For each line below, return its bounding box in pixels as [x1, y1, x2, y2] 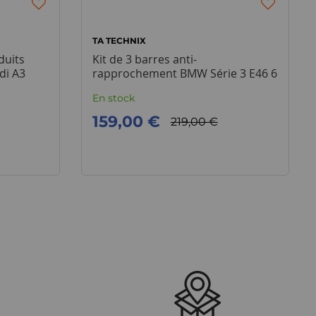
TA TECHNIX [92, 35, 146, 46]
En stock [92, 92, 135, 104]
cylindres [92, 80, 140, 95]
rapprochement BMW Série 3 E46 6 [92, 66, 277, 81]
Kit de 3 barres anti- [92, 51, 197, 67]
